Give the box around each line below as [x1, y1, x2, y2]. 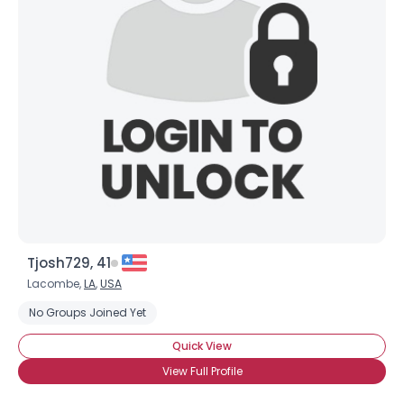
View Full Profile [161, 363, 243, 379]
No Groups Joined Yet [29, 305, 146, 320]
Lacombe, [27, 276, 84, 291]
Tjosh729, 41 [27, 253, 111, 272]
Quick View [172, 338, 232, 353]
